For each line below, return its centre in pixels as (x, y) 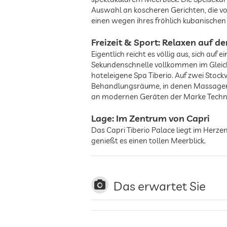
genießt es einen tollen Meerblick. (148, 141)
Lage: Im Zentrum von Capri (150, 118)
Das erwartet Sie (160, 186)
